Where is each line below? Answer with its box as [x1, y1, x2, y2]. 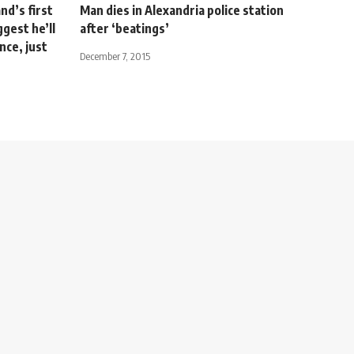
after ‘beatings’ [80, 20, 169, 36]
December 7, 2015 [80, 49, 150, 62]
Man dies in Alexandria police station [80, 2, 284, 18]
